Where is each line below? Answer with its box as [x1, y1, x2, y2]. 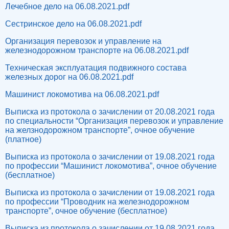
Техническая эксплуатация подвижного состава [5, 63, 187, 72]
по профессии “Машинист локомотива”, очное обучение [5, 162, 217, 170]
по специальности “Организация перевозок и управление [5, 117, 223, 125]
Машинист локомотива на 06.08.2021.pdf [5, 90, 159, 99]
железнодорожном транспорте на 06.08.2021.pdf [5, 46, 189, 55]
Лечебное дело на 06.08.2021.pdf [5, 2, 129, 11]
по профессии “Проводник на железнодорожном [5, 197, 189, 206]
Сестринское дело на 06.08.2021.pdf [5, 19, 142, 28]
